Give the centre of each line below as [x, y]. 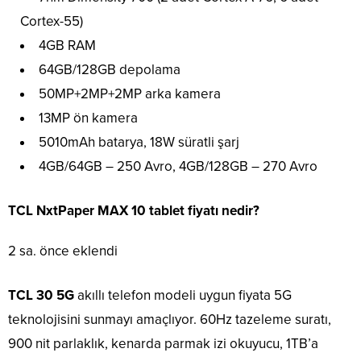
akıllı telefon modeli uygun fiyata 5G [185, 296]
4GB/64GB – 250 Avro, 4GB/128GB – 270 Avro [178, 167]
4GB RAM [67, 46]
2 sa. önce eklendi [63, 251]
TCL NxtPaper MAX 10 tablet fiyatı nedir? [134, 211]
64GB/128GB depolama [110, 70]
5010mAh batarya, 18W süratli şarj [139, 143]
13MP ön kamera [88, 118]
